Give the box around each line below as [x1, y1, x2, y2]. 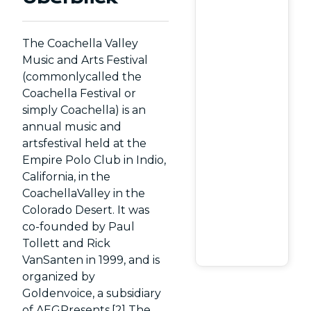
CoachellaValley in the [22, 187, 146, 200]
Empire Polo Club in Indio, [22, 153, 167, 167]
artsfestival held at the [22, 137, 147, 150]
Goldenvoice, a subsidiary [22, 287, 162, 300]
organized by [22, 270, 96, 283]
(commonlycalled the [22, 70, 142, 83]
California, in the [22, 170, 111, 183]
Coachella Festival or [22, 87, 137, 100]
